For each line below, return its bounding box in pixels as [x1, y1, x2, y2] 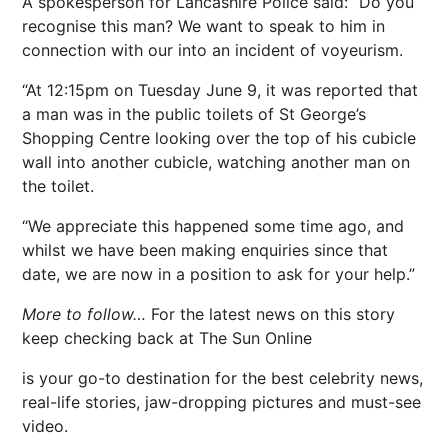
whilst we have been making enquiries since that [22, 240, 388, 261]
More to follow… [22, 304, 151, 325]
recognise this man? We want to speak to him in [22, 16, 385, 37]
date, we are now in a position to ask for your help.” [22, 264, 415, 285]
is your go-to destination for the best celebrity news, [22, 368, 423, 389]
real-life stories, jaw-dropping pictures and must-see [22, 392, 421, 413]
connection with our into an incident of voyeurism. [22, 40, 403, 61]
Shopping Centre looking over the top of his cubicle [22, 128, 416, 149]
